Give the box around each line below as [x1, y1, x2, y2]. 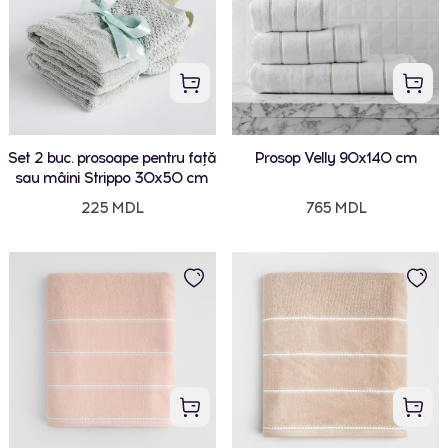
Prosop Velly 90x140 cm [254, 148, 418, 167]
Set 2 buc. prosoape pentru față [7, 148, 216, 167]
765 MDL [305, 198, 366, 217]
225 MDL [80, 198, 143, 217]
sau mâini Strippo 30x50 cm [15, 168, 209, 187]
